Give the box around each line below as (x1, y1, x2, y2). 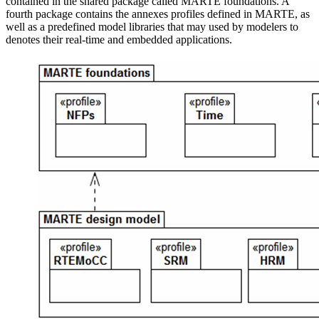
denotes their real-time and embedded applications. (6, 33, 232, 46)
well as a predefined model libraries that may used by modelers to (6, 21, 298, 33)
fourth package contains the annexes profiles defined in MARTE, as (6, 8, 310, 21)
